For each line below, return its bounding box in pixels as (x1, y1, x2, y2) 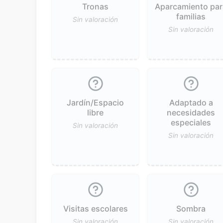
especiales (171, 117, 212, 127)
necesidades (167, 107, 216, 117)
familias (176, 11, 206, 21)
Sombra (176, 203, 206, 214)
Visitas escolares (63, 203, 128, 214)
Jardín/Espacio (67, 97, 124, 108)
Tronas (82, 1, 109, 11)
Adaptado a (169, 97, 213, 108)
